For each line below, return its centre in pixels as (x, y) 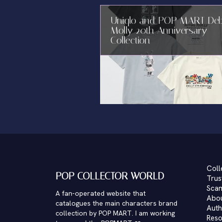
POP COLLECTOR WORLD (110, 176)
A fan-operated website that (101, 193)
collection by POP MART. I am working (115, 213)
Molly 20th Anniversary (159, 30)
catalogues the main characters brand (117, 203)
